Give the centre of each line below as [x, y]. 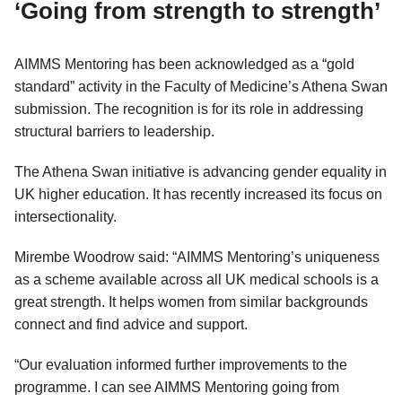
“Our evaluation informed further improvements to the [181, 365]
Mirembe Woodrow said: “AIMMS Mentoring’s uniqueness [197, 258]
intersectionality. [66, 217]
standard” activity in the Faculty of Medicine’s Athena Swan [201, 87]
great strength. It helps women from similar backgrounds [191, 302]
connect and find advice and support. [131, 325]
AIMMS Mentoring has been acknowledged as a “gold [184, 65]
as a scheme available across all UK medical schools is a [197, 280]
